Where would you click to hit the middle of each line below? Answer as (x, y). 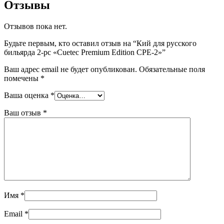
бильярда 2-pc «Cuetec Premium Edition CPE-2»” (85, 52)
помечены (22, 78)
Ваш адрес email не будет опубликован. (70, 69)
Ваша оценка (27, 95)
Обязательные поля (172, 69)
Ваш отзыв (23, 112)
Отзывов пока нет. (35, 26)
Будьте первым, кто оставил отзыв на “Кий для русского (100, 43)
